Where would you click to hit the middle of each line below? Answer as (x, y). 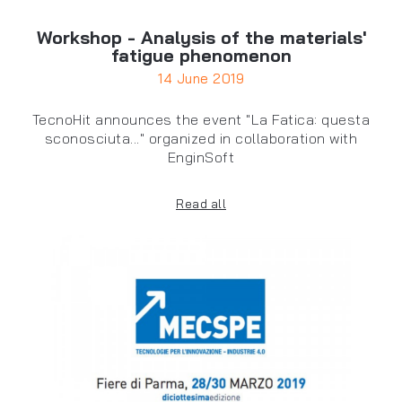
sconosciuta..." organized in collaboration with (201, 139)
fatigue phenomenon (201, 56)
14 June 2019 (201, 79)
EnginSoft (201, 157)
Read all (201, 204)
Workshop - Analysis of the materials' (201, 38)
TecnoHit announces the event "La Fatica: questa (201, 120)
